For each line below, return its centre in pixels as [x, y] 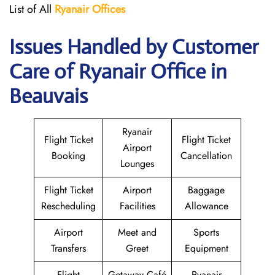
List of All [32, 9]
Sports [206, 232]
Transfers [68, 248]
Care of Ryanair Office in [118, 72]
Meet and [137, 232]
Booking [68, 156]
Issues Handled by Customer [134, 47]
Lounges [137, 164]
